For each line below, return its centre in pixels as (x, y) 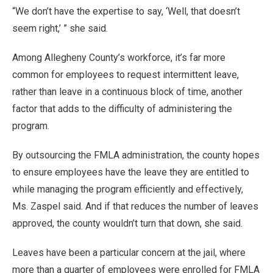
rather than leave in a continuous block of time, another (127, 92)
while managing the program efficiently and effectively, (128, 189)
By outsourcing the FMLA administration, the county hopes (136, 155)
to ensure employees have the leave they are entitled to (131, 172)
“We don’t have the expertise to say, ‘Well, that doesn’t (126, 11)
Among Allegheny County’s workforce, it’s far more (119, 58)
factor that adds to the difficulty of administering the (122, 109)
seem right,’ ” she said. (60, 28)
